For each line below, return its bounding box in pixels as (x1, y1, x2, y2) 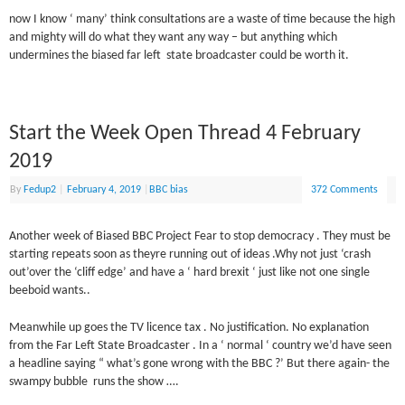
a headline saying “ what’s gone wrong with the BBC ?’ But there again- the (9, 357, 391, 370)
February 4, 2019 (67, 184, 142, 196)
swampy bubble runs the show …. (9, 375, 180, 388)
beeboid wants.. (9, 285, 91, 297)
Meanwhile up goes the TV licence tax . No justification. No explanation (9, 321, 370, 334)
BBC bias (149, 184, 189, 196)
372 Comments (311, 184, 379, 196)
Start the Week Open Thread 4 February (9, 123, 362, 146)
